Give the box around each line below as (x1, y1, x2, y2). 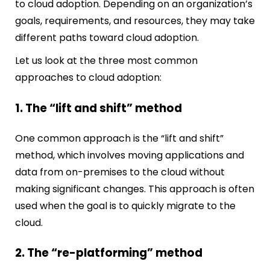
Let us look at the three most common (15, 54, 198, 68)
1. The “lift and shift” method (15, 99, 182, 116)
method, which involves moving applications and (15, 148, 244, 162)
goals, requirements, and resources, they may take (15, 14, 255, 28)
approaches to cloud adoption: (15, 71, 162, 85)
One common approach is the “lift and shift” (15, 131, 224, 145)
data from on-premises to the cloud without (15, 165, 225, 179)
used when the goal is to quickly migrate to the (15, 198, 236, 213)
